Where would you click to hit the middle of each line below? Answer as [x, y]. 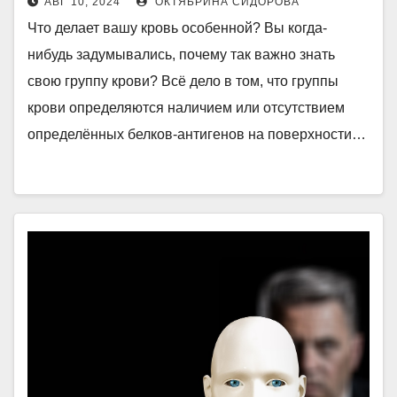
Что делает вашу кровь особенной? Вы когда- [177, 28]
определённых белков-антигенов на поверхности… [197, 134]
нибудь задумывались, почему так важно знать [181, 54]
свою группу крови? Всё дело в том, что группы [183, 81]
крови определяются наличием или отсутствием [186, 108]
